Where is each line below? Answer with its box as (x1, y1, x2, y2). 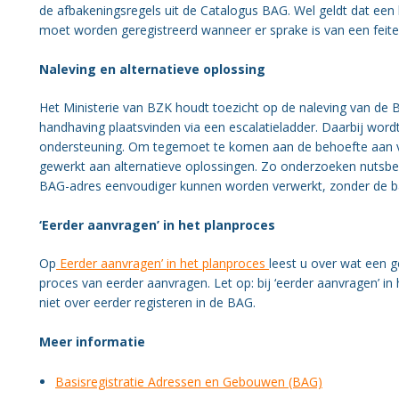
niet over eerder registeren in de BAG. (39, 294, 256, 311)
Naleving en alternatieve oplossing (39, 61, 265, 77)
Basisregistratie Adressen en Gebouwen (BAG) (55, 373, 322, 390)
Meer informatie (39, 333, 145, 350)
